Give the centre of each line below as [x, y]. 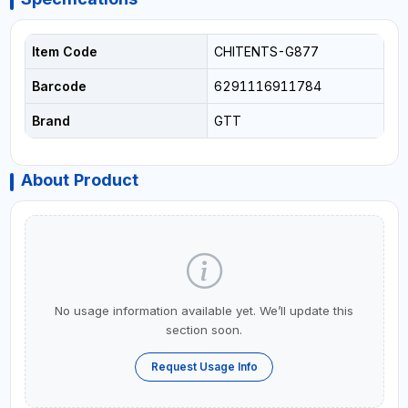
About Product [79, 180]
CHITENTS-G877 [266, 51]
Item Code [64, 51]
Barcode [59, 86]
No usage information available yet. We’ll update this [204, 311]
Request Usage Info [204, 367]
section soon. [204, 330]
